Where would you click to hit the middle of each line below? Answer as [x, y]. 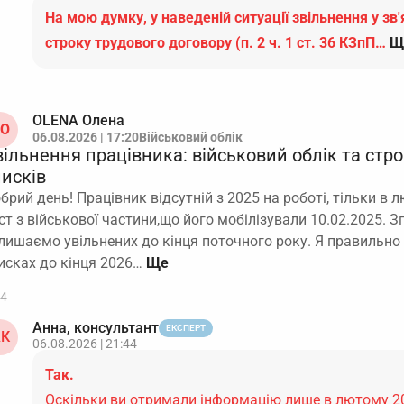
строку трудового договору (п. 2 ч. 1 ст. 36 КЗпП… [216, 43]
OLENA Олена [78, 120]
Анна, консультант [96, 328]
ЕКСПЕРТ [186, 328]
